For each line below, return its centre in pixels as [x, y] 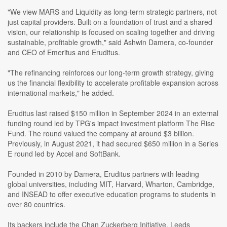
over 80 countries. [36, 204]
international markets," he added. [61, 92]
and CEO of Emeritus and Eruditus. [64, 52]
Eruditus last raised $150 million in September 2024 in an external [113, 113]
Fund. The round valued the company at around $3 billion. [101, 133]
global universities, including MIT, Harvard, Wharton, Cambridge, [111, 184]
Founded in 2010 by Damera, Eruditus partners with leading [103, 174]
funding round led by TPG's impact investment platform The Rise [111, 123]
